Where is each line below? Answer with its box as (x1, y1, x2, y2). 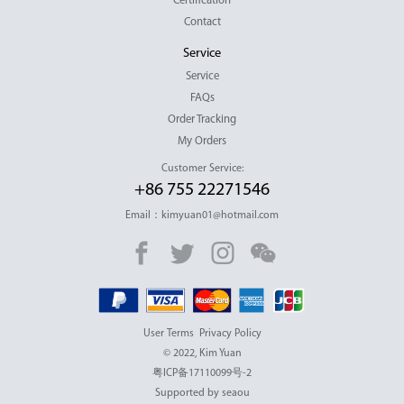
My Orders (178, 134, 226, 147)
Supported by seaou (154, 387, 250, 399)
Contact (183, 15, 221, 28)
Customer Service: (161, 162, 243, 174)
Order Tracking (168, 113, 236, 125)
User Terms (142, 327, 194, 339)
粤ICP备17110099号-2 (152, 367, 252, 379)
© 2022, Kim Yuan (162, 347, 242, 359)
